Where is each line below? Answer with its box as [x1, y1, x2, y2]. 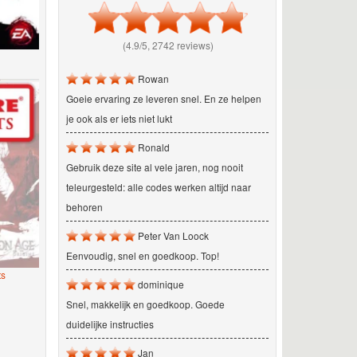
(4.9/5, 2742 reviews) [122, 37, 214, 52]
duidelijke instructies [65, 316, 154, 331]
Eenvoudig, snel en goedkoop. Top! [65, 248, 219, 262]
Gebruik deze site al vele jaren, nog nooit [65, 159, 243, 174]
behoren [65, 199, 103, 214]
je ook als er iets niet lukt [65, 111, 172, 125]
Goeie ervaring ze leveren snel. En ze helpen [65, 91, 261, 105]
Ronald [135, 139, 170, 154]
